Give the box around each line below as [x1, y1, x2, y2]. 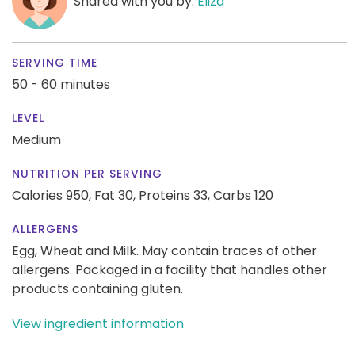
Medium [12, 130, 61, 149]
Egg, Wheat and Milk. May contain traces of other [12, 241, 317, 260]
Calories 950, [12, 185, 94, 204]
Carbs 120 [213, 185, 273, 204]
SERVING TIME [12, 54, 97, 71]
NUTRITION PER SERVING [12, 165, 162, 181]
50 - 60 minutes [12, 74, 110, 94]
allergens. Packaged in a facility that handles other [12, 260, 327, 279]
